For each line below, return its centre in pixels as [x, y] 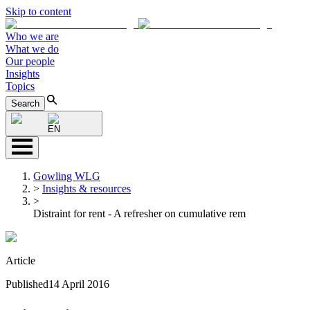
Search [25, 103]
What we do [32, 49]
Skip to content [38, 11]
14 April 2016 [79, 284]
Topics [20, 86]
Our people [30, 61]
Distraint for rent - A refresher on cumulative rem [139, 213]
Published [27, 284]
